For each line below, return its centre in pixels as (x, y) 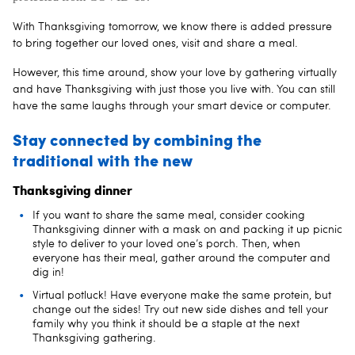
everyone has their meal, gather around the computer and (181, 258)
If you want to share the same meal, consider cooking (169, 215)
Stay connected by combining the (137, 139)
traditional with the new (103, 159)
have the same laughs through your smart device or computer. (172, 106)
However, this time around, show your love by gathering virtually (175, 73)
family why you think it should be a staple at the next (166, 324)
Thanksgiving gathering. (94, 338)
